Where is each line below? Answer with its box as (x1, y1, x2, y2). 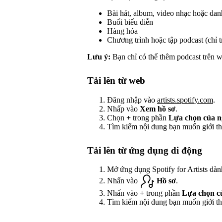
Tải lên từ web (87, 75, 145, 86)
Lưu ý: (87, 52, 111, 61)
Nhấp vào (107, 104, 140, 113)
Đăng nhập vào (107, 95, 157, 104)
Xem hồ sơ (140, 104, 175, 113)
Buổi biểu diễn (107, 17, 153, 26)
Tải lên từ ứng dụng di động (87, 145, 202, 156)
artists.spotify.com (157, 95, 213, 104)
